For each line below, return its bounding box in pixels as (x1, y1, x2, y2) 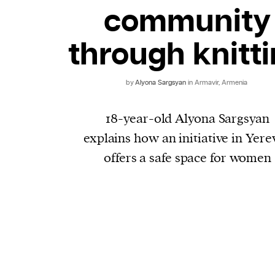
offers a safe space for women (104, 150, 272, 167)
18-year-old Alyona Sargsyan (106, 110, 269, 128)
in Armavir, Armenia (188, 79, 248, 87)
